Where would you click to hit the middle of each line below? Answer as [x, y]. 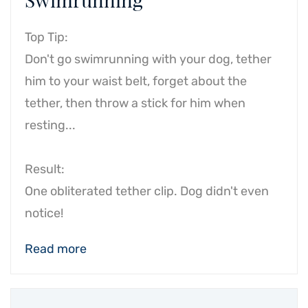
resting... [50, 125]
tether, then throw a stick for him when [135, 103]
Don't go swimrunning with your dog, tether [148, 59]
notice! [44, 213]
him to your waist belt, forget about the [136, 81]
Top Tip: [46, 37]
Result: [45, 169]
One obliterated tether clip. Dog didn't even [147, 191]
